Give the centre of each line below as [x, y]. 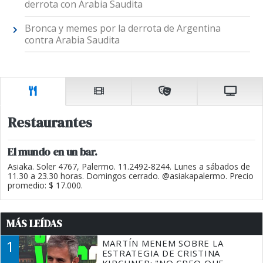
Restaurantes [50, 123]
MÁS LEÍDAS [34, 224]
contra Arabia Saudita [72, 40]
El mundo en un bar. [53, 152]
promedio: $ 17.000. [45, 186]
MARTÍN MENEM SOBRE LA [163, 243]
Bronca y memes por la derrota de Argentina [122, 28]
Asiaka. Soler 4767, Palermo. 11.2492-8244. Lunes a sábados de [129, 167]
